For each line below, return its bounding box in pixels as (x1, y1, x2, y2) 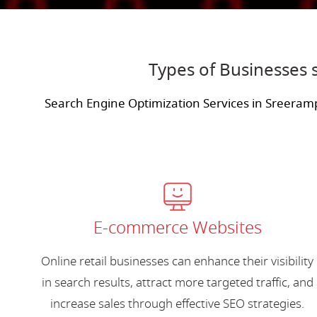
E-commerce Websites (93, 214, 262, 241)
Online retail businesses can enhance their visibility (41, 252, 314, 270)
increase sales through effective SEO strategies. (50, 294, 305, 313)
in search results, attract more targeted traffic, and (41, 273, 313, 292)
